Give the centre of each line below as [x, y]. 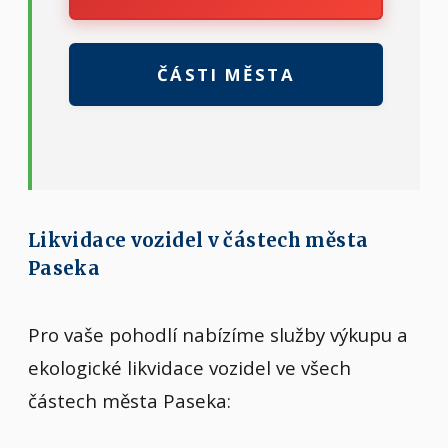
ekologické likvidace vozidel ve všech [189, 368]
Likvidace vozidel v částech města [198, 241]
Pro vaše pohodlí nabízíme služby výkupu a [218, 335]
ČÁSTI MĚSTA [226, 75]
